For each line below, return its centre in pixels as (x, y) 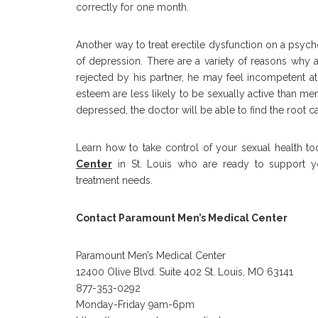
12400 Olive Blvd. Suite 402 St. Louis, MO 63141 (185, 272)
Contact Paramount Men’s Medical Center (182, 218)
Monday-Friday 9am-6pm (135, 305)
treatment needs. (114, 180)
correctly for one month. (132, 7)
